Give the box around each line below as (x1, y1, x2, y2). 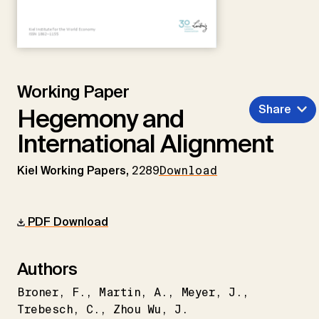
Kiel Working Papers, (17, 162, 132, 178)
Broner (17, 284, 59, 300)
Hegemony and (17, 102, 184, 135)
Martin (99, 284, 141, 300)
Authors (17, 257, 77, 280)
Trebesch (17, 301, 73, 317)
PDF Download (25, 214, 108, 229)
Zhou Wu (113, 301, 161, 317)
